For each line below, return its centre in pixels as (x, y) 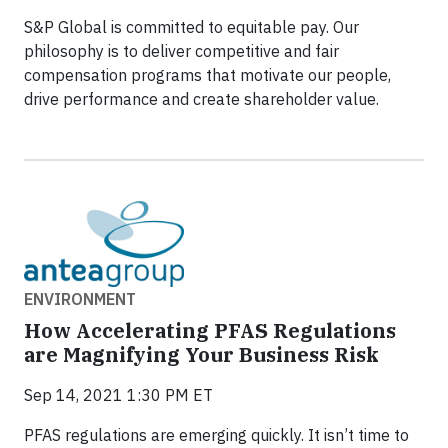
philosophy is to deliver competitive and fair (181, 51)
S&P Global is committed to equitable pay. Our (191, 27)
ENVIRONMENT (80, 298)
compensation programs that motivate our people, (207, 75)
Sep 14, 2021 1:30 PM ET (118, 394)
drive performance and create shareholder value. (201, 99)
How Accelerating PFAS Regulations (210, 330)
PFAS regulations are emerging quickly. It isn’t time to (216, 434)
